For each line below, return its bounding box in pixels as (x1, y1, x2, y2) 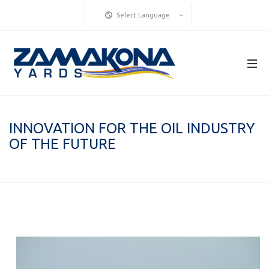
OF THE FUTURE (9, 136, 116, 152)
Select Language (114, 11, 170, 19)
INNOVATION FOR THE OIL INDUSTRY (9, 120, 255, 136)
